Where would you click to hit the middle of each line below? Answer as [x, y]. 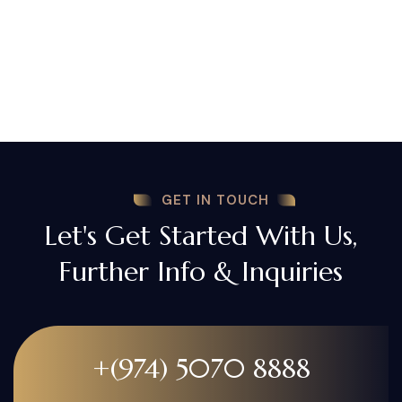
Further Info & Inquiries [201, 271]
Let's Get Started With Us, [201, 235]
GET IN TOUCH [215, 200]
